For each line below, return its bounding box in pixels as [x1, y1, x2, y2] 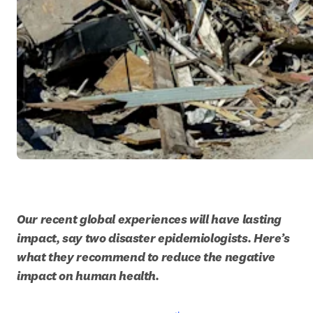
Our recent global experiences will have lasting [17, 211, 282, 227]
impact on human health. [17, 268, 162, 284]
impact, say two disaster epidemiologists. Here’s [17, 230, 290, 246]
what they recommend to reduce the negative [17, 249, 275, 265]
